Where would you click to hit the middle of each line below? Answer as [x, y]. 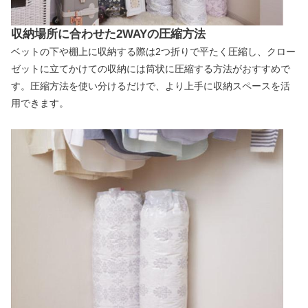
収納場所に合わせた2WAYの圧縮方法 [108, 34]
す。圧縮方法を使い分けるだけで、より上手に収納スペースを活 [151, 86]
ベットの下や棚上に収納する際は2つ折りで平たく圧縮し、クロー [153, 51]
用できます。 [40, 103]
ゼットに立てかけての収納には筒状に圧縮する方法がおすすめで [151, 68]
